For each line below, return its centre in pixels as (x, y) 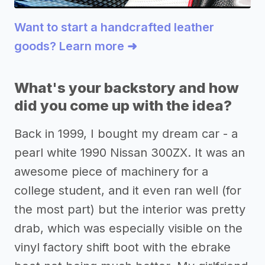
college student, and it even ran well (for (128, 191)
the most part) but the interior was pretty (130, 210)
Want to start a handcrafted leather (114, 28)
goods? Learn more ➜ (76, 46)
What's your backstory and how (127, 88)
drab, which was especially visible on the (128, 229)
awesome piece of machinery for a (111, 172)
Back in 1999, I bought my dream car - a (126, 134)
